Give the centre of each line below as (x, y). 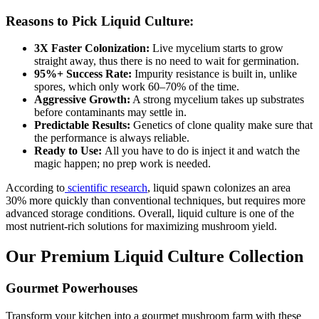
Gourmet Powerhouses (72, 288)
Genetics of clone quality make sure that (223, 125)
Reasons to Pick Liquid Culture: (100, 21)
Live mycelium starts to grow (218, 48)
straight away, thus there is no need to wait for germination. (167, 61)
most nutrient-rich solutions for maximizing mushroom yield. (141, 226)
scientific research (108, 188)
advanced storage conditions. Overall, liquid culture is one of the (150, 214)
